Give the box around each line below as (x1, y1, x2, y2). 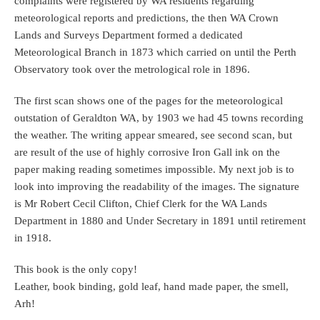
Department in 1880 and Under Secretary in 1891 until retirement (14, 215, 306, 227)
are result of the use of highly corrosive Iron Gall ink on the (14, 146, 280, 159)
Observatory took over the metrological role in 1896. (14, 64, 250, 76)
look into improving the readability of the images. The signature (14, 181, 299, 193)
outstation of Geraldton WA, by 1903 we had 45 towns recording (14, 112, 304, 124)
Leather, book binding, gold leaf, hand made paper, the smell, (14, 281, 289, 293)
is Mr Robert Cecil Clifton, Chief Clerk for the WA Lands (14, 198, 267, 210)
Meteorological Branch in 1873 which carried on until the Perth (14, 46, 296, 59)
